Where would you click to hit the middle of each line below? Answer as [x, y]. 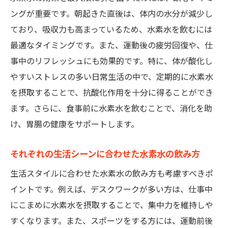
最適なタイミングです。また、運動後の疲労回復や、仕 [111, 46]
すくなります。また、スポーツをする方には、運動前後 [111, 221]
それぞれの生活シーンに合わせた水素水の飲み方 [105, 154]
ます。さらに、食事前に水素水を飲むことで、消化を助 [111, 109]
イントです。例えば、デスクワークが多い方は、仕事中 [111, 190]
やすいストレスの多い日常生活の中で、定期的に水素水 [112, 77]
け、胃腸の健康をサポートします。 [75, 124]
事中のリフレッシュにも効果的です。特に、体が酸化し [111, 61]
